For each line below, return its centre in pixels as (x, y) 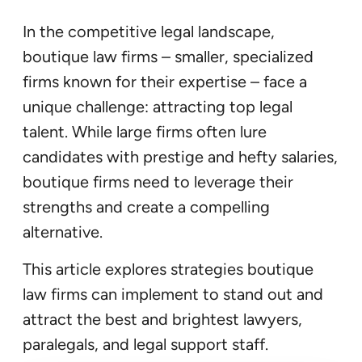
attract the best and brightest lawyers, (162, 320)
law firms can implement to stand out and (173, 295)
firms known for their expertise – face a (165, 82)
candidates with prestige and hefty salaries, (180, 157)
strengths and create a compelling (146, 207)
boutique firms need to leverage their (158, 182)
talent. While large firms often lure (145, 132)
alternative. (63, 232)
